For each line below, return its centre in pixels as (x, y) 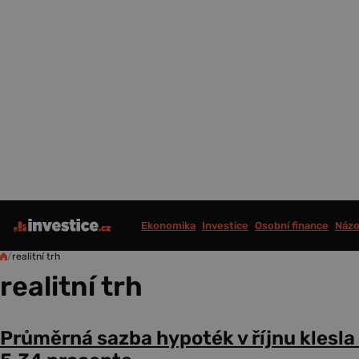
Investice (225, 225)
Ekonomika (168, 225)
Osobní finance (292, 225)
